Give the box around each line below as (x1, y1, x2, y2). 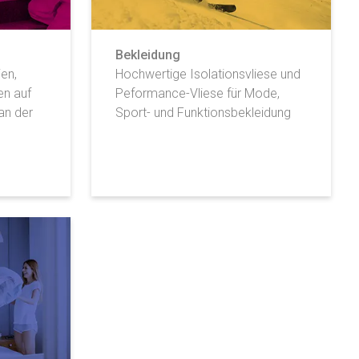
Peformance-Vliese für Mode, (115, 86, 280, 102)
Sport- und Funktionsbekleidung (115, 105, 291, 121)
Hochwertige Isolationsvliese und (115, 67, 301, 83)
